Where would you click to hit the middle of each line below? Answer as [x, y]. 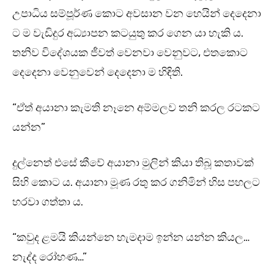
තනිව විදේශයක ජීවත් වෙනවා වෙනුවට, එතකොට [130, 53]
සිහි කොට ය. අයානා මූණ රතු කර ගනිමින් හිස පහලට [136, 183]
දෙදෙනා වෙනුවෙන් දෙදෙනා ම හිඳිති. [99, 72]
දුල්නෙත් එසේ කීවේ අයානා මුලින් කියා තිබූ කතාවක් [133, 163]
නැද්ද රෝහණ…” [50, 257]
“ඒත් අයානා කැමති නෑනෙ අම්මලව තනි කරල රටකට [136, 108]
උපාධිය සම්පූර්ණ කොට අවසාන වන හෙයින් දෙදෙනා [137, 14]
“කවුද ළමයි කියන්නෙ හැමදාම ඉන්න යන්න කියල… [131, 238]
